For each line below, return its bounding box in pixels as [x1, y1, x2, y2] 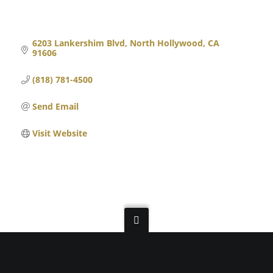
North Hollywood [129, 37, 203, 49]
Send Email [32, 100, 79, 112]
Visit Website [32, 127, 87, 139]
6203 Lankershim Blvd [32, 37, 125, 49]
